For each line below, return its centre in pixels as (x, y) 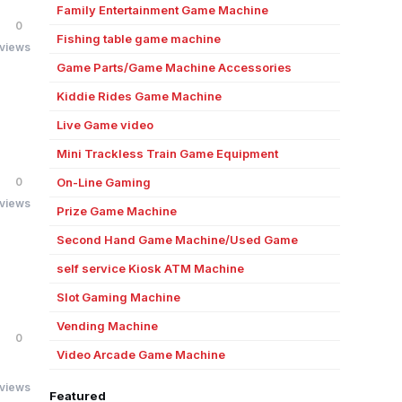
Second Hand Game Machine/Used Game (177, 240)
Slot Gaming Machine (118, 297)
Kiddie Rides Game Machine (139, 96)
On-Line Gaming (103, 182)
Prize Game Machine (116, 211)
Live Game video (105, 125)
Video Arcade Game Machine (140, 354)
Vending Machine (107, 326)
